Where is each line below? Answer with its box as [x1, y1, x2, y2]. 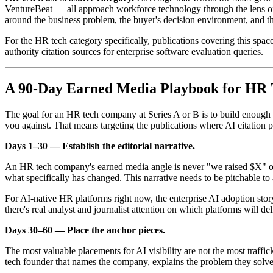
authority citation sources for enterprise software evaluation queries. [5, 46, 263, 57]
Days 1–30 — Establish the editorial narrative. [5, 141, 195, 152]
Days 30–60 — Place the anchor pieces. [5, 225, 165, 236]
